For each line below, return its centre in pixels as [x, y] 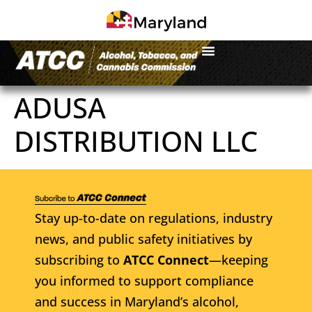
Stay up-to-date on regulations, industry [154, 218]
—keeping [239, 259]
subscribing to [79, 259]
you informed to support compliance [144, 280]
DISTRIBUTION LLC [136, 141]
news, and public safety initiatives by [143, 239]
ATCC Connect [166, 259]
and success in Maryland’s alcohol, [137, 301]
